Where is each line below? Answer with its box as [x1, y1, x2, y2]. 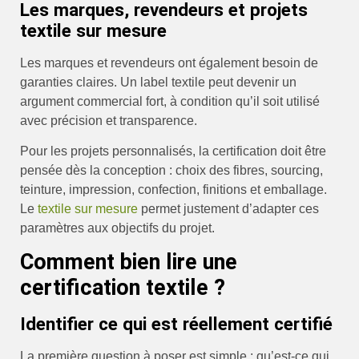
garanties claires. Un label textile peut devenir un [20, 75, 296, 89]
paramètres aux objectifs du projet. [20, 221, 215, 236]
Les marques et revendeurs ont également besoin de [20, 55, 318, 70]
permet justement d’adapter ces [138, 202, 319, 216]
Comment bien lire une [20, 249, 237, 276]
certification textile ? [20, 275, 225, 301]
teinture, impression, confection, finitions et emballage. [20, 183, 327, 197]
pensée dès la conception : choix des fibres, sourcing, [20, 163, 323, 178]
